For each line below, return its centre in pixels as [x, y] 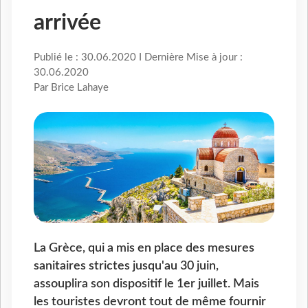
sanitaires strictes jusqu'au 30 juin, [126, 265]
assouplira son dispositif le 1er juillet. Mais [146, 283]
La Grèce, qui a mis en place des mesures [144, 247]
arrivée [67, 23]
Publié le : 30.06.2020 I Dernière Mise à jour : [138, 58]
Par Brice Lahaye [71, 88]
